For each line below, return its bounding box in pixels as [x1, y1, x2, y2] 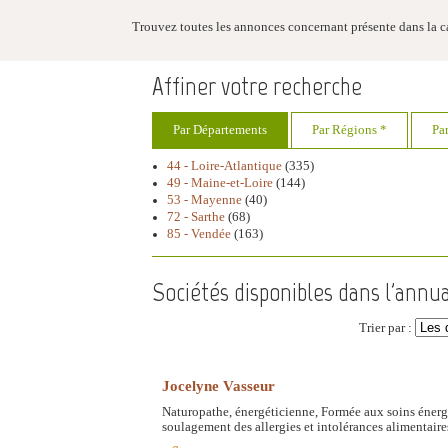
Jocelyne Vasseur [162, 376, 275, 394]
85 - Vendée [167, 226, 231, 241]
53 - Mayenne [167, 192, 242, 207]
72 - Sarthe [167, 209, 225, 224]
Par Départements [173, 122, 267, 137]
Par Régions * [312, 122, 387, 137]
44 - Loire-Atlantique [167, 158, 282, 173]
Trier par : [359, 320, 415, 335]
